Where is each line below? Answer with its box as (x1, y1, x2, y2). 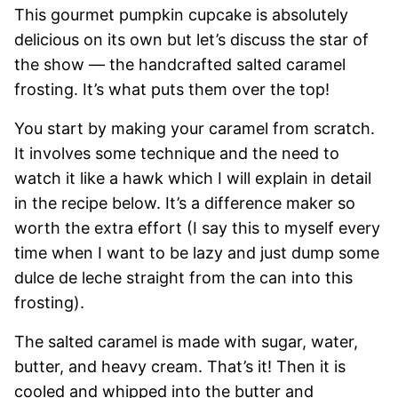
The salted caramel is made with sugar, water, (14, 332, 358, 352)
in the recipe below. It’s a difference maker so (14, 194, 355, 213)
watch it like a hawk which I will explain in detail (14, 169, 371, 188)
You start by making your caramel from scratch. (14, 119, 375, 139)
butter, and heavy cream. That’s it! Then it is (14, 357, 346, 377)
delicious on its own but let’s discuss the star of (14, 30, 369, 50)
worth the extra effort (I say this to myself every (14, 219, 380, 238)
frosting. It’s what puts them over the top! (14, 80, 330, 99)
